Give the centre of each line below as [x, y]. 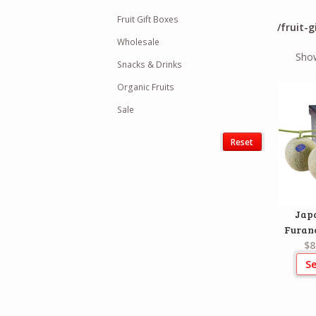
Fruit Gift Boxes [148, 19]
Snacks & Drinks [150, 64]
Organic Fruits [146, 87]
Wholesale [139, 42]
